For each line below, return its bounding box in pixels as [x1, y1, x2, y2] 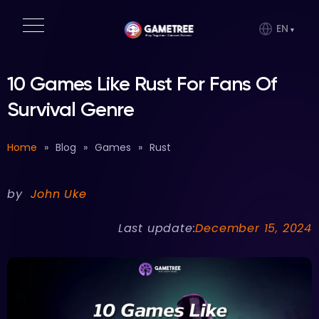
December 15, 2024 [195, 220, 312, 236]
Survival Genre [7, 98, 134, 121]
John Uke [31, 186, 87, 202]
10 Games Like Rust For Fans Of [7, 72, 277, 95]
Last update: [117, 220, 196, 236]
